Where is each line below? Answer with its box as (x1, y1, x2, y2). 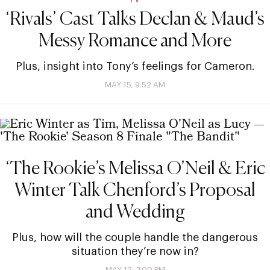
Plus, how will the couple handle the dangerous (12, 231, 258, 243)
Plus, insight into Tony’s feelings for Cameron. (15, 60, 255, 72)
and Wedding (85, 203, 185, 222)
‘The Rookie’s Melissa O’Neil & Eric (5, 160, 265, 178)
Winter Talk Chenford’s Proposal (14, 181, 256, 200)
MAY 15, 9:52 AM (105, 80, 165, 89)
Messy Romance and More (39, 32, 231, 51)
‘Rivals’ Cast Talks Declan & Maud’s (5, 10, 265, 29)
